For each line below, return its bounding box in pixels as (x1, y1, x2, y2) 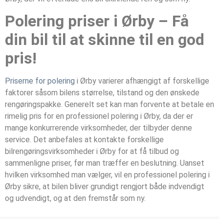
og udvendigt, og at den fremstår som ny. (5, 194, 146, 203)
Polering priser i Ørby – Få (5, 12, 189, 31)
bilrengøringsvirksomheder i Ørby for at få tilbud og (5, 147, 179, 156)
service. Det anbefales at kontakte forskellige (5, 135, 164, 145)
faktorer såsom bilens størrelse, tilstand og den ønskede (5, 88, 199, 98)
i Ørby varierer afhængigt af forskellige (75, 76, 209, 86)
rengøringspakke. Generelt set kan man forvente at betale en (5, 100, 214, 109)
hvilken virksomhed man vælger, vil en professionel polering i (5, 170, 210, 180)
